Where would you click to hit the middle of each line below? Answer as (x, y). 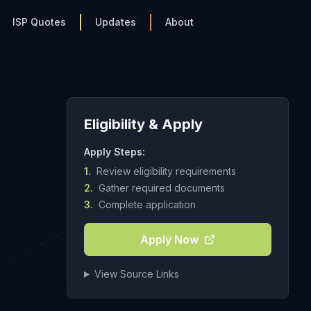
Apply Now (169, 239)
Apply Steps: (115, 152)
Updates (116, 22)
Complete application (147, 204)
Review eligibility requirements (166, 171)
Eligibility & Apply (143, 124)
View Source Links (136, 274)
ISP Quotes (40, 22)
